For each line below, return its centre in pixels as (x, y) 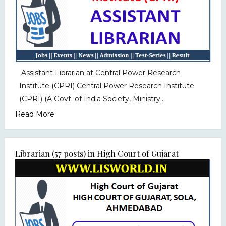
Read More (35, 114)
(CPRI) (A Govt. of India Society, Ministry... (92, 99)
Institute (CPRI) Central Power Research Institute (106, 86)
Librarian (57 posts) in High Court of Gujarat (97, 154)
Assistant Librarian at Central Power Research (100, 73)
